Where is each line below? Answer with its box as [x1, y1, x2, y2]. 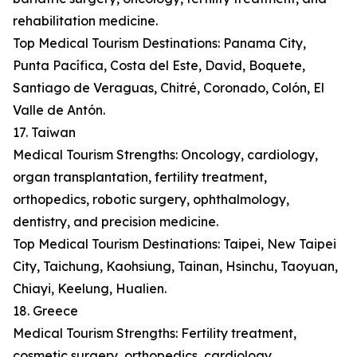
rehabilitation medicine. [13, 13, 158, 29]
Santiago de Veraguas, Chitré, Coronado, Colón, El [13, 80, 324, 96]
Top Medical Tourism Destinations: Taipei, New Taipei [13, 236, 336, 253]
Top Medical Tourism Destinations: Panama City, [13, 35, 306, 52]
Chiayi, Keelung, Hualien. [13, 280, 167, 297]
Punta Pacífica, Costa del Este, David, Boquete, [13, 57, 305, 74]
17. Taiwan [13, 124, 76, 141]
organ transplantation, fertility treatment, [13, 169, 267, 186]
